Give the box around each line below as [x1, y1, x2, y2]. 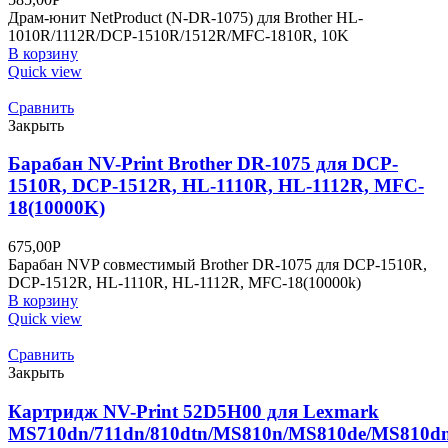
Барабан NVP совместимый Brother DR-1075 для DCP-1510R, [8, 256, 427, 274]
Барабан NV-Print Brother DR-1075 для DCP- [8, 153, 398, 175]
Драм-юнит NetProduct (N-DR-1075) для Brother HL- [8, 8, 363, 26]
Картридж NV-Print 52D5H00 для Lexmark [8, 400, 379, 422]
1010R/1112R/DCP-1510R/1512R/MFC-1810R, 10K [8, 26, 349, 44]
